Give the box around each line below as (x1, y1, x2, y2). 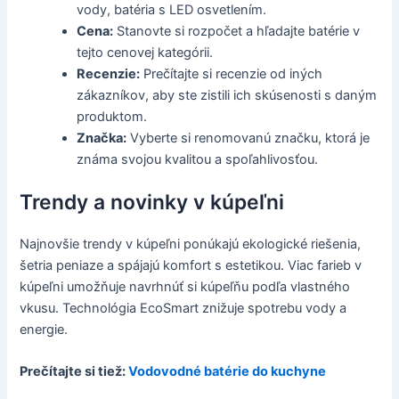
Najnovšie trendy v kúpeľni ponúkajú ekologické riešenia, (20, 235, 362, 252)
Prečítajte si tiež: (20, 362, 129, 379)
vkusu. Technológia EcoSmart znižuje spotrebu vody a (20, 299, 347, 316)
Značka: (77, 129, 127, 146)
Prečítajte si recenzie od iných (140, 65, 323, 82)
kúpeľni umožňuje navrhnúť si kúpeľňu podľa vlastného (20, 278, 351, 295)
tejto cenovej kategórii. (77, 44, 214, 61)
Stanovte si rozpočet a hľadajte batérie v (113, 22, 361, 39)
